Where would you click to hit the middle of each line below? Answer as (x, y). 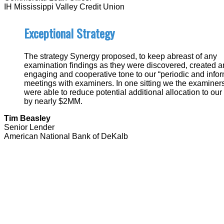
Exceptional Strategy (69, 33)
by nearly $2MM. (53, 101)
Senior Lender (29, 127)
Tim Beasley (27, 118)
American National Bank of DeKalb (66, 136)
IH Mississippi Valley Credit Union (64, 6)
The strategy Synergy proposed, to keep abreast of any (120, 56)
